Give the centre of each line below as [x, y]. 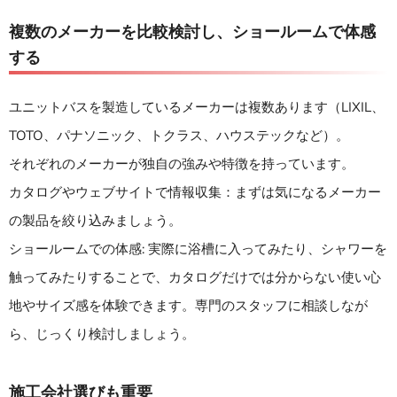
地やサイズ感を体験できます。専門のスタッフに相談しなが [188, 305]
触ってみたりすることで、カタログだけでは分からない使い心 [195, 277]
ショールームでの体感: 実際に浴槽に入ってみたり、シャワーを [198, 249]
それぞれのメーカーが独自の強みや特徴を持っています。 [182, 163]
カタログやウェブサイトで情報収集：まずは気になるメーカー [195, 192]
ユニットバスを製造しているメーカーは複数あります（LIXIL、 [197, 107]
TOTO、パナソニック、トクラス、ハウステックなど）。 [179, 135]
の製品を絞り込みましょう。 [95, 220]
